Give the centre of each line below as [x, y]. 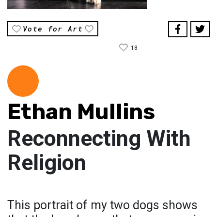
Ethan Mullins [81, 112]
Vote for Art [53, 29]
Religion [47, 163]
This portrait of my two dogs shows [102, 205]
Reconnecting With [99, 139]
